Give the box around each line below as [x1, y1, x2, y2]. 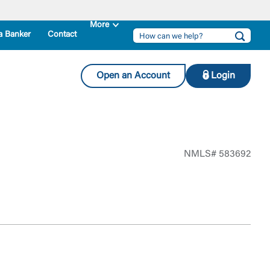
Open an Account [96, 71, 170, 81]
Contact [48, 31, 77, 39]
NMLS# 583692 [184, 149, 251, 159]
